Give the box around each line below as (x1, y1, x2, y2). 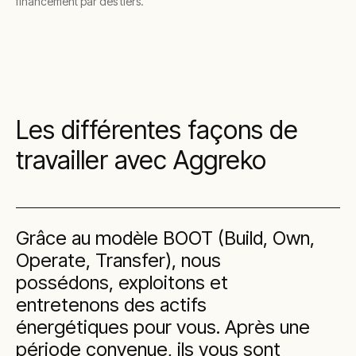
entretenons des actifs (16, 293, 207, 316)
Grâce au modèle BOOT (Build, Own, (16, 226, 315, 250)
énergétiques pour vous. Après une (16, 315, 310, 339)
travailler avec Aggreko (16, 145, 266, 176)
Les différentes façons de (16, 114, 298, 145)
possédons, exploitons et (16, 271, 228, 294)
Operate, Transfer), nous (16, 249, 221, 272)
